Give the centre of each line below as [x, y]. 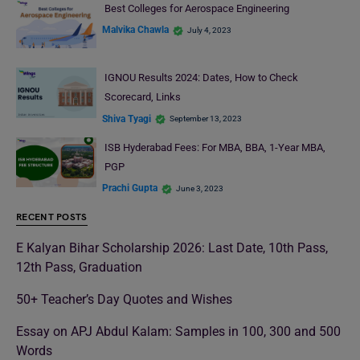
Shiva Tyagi [127, 119]
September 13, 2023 [206, 119]
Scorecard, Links [142, 97]
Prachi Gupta [130, 188]
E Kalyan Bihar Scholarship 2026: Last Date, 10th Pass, [172, 248]
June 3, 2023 [200, 188]
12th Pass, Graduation [79, 268]
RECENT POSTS [52, 218]
